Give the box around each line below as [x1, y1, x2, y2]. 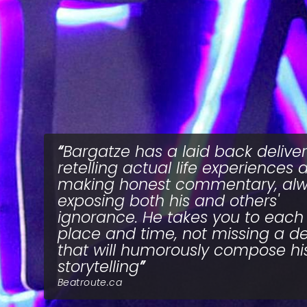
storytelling [58, 256, 139, 278]
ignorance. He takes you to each [58, 206, 304, 228]
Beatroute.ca [58, 275, 123, 289]
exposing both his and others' [58, 190, 279, 212]
